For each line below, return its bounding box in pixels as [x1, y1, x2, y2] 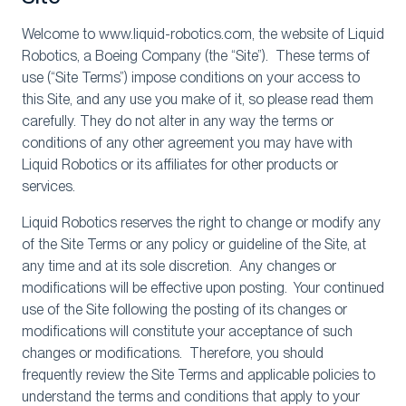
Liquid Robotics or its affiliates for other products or [22, 156, 338, 173]
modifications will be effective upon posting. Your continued [22, 279, 384, 296]
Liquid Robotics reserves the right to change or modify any [22, 214, 381, 231]
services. [22, 178, 75, 195]
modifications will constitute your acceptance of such [22, 323, 353, 340]
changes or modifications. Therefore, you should [22, 344, 324, 362]
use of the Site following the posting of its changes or [22, 301, 347, 318]
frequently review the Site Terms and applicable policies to [22, 366, 375, 383]
